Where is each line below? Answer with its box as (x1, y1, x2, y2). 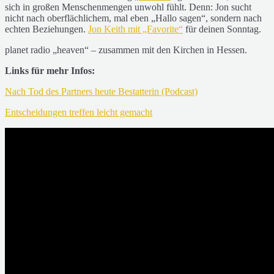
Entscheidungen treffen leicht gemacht (5, 106, 152, 117)
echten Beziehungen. (5, 23, 88, 34)
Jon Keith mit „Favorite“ (88, 23, 183, 34)
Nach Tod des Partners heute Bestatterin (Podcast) (5, 86, 198, 97)
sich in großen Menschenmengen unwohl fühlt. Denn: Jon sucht (5, 1, 251, 12)
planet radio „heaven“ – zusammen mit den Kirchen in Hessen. (5, 44, 247, 55)
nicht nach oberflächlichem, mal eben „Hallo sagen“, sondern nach (5, 12, 262, 23)
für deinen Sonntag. (183, 23, 261, 34)
